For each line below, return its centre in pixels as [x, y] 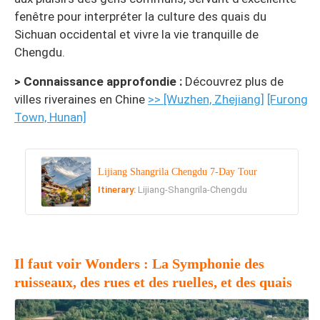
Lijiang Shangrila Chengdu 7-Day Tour [178, 172]
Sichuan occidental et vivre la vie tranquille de [136, 34]
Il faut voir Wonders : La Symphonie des [139, 264]
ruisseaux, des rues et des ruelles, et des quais [153, 282]
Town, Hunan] [50, 117]
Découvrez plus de [233, 81]
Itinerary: [118, 190]
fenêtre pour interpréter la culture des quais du [140, 16]
